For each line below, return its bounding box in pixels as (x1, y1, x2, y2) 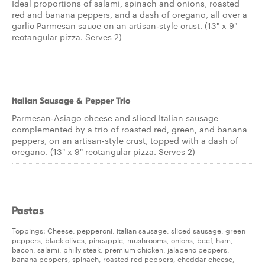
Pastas (12, 205, 44, 217)
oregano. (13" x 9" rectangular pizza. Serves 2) (12, 146, 195, 157)
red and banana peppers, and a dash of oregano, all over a (12, 8, 247, 20)
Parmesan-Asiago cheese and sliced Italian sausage (12, 112, 218, 124)
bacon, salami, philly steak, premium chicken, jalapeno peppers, (12, 244, 230, 254)
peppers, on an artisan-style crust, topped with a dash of (12, 134, 238, 146)
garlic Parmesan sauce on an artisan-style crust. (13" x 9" (12, 20, 237, 31)
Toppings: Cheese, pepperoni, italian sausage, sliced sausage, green (12, 225, 245, 235)
